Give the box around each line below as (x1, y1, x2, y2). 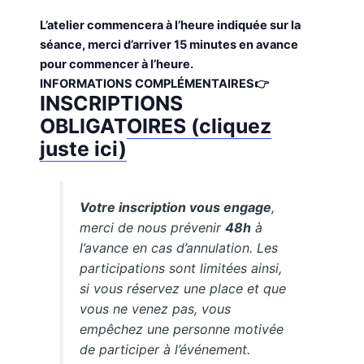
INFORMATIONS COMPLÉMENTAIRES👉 (40, 76, 270, 92)
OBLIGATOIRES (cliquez (40, 114, 272, 139)
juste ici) (40, 136, 128, 162)
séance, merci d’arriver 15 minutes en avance (40, 37, 299, 53)
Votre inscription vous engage (80, 199, 272, 216)
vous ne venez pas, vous (80, 301, 232, 318)
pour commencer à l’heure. (40, 57, 194, 72)
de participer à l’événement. (80, 341, 251, 358)
